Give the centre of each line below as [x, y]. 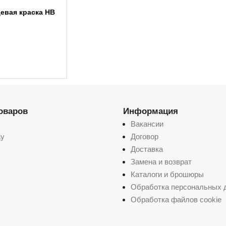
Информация [151, 111]
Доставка [147, 149]
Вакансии [147, 124]
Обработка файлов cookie [176, 199]
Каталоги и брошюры [167, 174]
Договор [145, 136]
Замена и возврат [161, 161]
